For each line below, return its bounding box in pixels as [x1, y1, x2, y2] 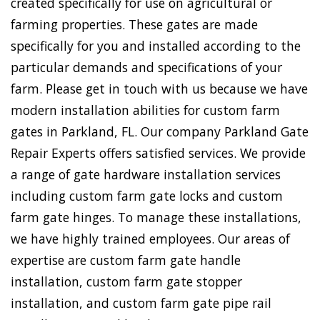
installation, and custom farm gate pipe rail [11, 294, 271, 312]
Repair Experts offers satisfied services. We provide [11, 144, 306, 162]
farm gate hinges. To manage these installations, [11, 209, 301, 226]
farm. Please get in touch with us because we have [11, 80, 308, 98]
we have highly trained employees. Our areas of [11, 230, 290, 248]
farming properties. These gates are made [11, 16, 258, 34]
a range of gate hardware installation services [11, 166, 281, 184]
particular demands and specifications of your [11, 59, 282, 76]
